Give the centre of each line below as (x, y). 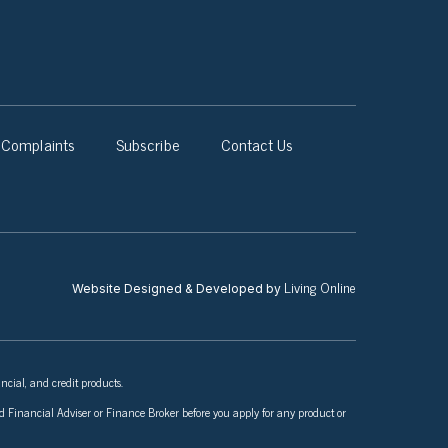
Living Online (319, 286)
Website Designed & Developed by (177, 288)
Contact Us (257, 143)
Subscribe (147, 143)
